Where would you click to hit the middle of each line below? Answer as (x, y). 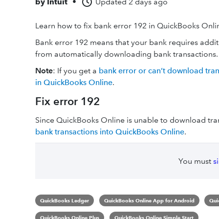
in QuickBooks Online (74, 82)
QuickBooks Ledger (65, 200)
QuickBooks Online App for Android (149, 200)
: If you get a (76, 71)
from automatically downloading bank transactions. (127, 54)
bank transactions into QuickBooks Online (110, 132)
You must (196, 161)
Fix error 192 (67, 101)
